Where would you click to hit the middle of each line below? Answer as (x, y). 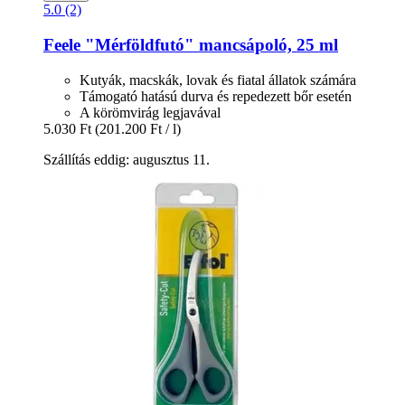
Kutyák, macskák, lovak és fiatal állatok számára (218, 80)
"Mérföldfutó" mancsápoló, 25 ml (209, 44)
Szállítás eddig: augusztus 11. (127, 159)
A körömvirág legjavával (150, 112)
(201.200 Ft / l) (138, 128)
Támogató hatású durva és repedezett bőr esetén (216, 96)
